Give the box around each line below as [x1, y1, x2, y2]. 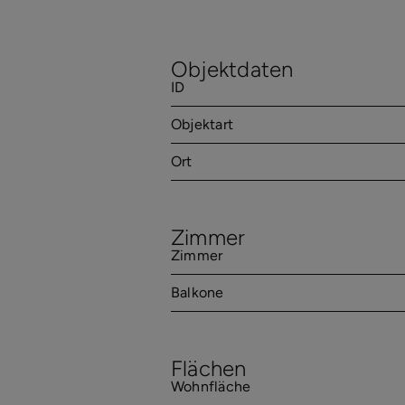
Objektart [170, 116, 234, 134]
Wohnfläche [170, 378, 251, 396]
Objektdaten [170, 55, 294, 82]
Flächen [170, 354, 247, 381]
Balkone [170, 284, 224, 302]
